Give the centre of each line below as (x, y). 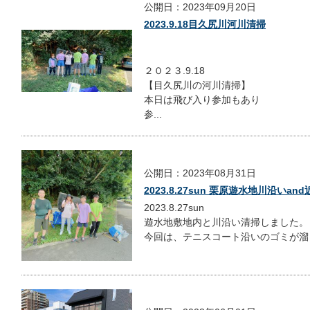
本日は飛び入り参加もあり (202, 99)
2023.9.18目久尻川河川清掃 (205, 24)
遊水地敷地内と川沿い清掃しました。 (226, 222)
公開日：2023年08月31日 (200, 173)
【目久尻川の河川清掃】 (197, 85)
